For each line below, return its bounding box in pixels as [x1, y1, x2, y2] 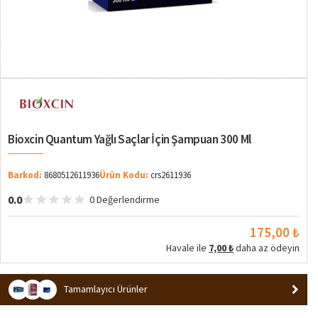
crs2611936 [150, 168, 191, 181]
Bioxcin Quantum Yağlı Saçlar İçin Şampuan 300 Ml [8, 131, 251, 147]
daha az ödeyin [234, 241, 300, 254]
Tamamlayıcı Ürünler [64, 283, 148, 296]
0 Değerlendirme [89, 192, 160, 206]
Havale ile [166, 241, 209, 254]
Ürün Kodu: [99, 168, 148, 181]
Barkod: [8, 168, 42, 181]
